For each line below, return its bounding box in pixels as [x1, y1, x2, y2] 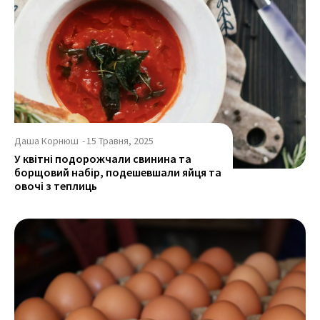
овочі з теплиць [14, 178, 97, 193]
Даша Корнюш [14, 134, 79, 147]
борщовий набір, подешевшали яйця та [14, 164, 221, 179]
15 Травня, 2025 [86, 134, 154, 147]
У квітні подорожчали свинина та [14, 151, 191, 166]
